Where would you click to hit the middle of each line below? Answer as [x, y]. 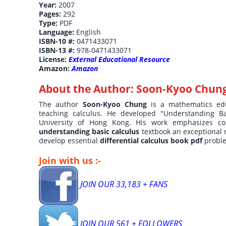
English [89, 32]
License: [54, 59]
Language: [58, 32]
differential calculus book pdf [151, 140]
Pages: [51, 14]
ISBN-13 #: [58, 50]
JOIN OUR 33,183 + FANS [123, 184]
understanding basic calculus [89, 131]
